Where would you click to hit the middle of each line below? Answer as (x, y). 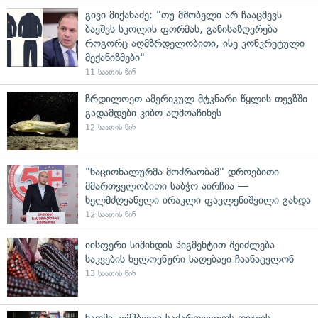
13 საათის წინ (110, 273)
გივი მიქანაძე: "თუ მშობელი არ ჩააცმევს (183, 15)
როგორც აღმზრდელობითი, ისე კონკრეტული (195, 43)
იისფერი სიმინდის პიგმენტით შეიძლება (180, 245)
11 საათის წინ (110, 72)
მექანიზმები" (115, 57)
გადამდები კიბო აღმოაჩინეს (153, 113)
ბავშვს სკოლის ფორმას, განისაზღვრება (181, 29)
